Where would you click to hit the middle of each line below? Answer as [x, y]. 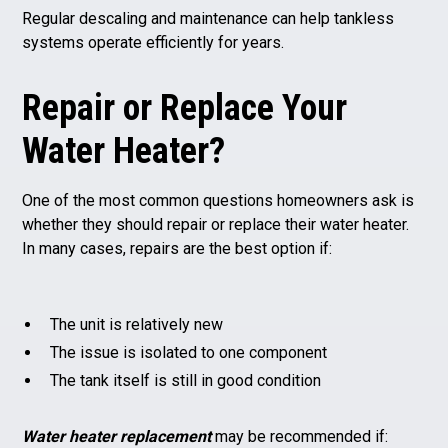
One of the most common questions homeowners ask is [218, 200]
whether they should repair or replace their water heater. [216, 224]
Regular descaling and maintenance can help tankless [208, 18]
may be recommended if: [300, 436]
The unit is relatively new [137, 324]
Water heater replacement [117, 436]
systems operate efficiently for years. [153, 42]
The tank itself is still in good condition [186, 380]
